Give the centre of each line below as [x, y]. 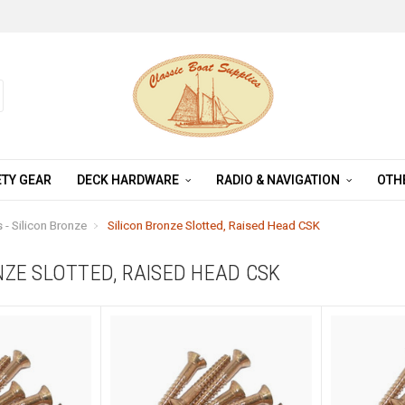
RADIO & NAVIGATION [279, 180]
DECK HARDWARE [129, 180]
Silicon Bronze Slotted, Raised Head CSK [214, 226]
